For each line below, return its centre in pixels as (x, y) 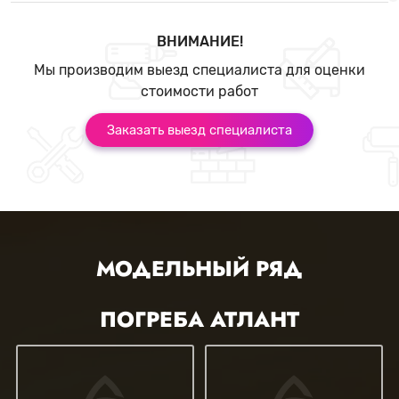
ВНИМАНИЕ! (199, 41)
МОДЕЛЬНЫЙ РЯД (199, 269)
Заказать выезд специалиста (199, 130)
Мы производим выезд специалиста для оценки (199, 70)
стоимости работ (199, 91)
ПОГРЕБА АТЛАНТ (199, 319)
